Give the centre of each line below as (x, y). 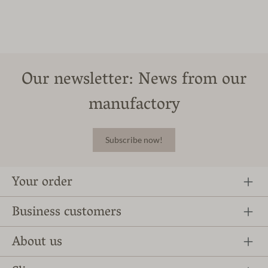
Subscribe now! (134, 140)
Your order (42, 183)
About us (37, 243)
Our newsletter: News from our (134, 80)
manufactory (134, 106)
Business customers (67, 213)
